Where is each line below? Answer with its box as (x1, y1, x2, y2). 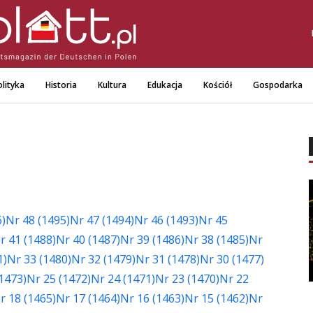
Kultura (97, 78, 126, 91)
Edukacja (147, 78, 182, 91)
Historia (45, 78, 77, 91)
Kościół (203, 78, 232, 91)
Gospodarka (252, 78, 303, 91)
